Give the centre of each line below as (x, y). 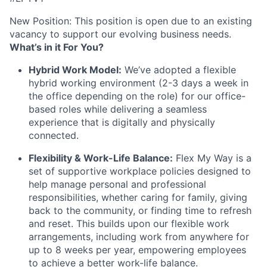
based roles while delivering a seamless (118, 109)
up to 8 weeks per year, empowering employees (137, 250)
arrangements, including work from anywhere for (139, 237)
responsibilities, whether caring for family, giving (138, 198)
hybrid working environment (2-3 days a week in (139, 83)
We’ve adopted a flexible (179, 70)
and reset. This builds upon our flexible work (129, 224)
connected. (54, 136)
